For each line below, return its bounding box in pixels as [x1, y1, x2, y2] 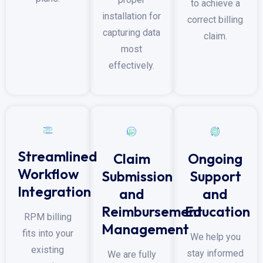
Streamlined [18, 147, 97, 165]
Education [185, 202, 251, 220]
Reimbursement [101, 203, 203, 221]
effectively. [109, 60, 154, 72]
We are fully [107, 249, 156, 261]
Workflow [18, 164, 79, 183]
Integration [18, 182, 91, 200]
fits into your [22, 227, 73, 239]
